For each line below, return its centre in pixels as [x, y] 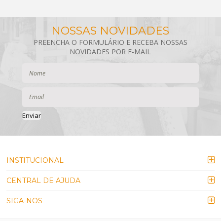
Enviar [31, 116]
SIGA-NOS [25, 201]
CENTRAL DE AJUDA [44, 181]
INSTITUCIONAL [35, 161]
